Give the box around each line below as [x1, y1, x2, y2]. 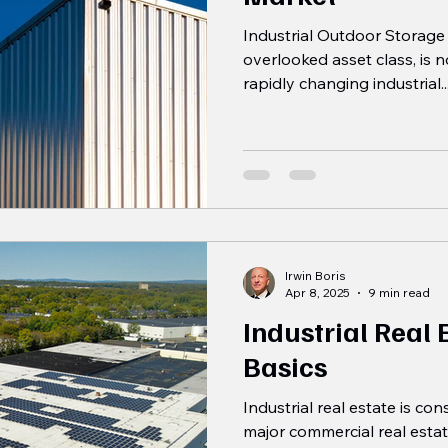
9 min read [368, 285, 430, 301]
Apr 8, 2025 [285, 285, 350, 301]
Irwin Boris [285, 268, 346, 284]
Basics [243, 348, 327, 384]
